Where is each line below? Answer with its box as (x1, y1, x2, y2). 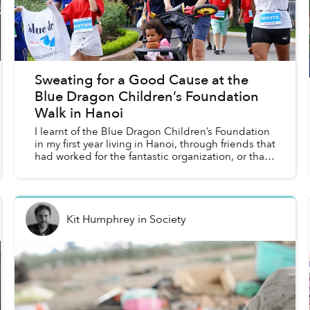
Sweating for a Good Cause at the (34, 71, 248, 90)
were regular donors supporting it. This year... (34, 162, 253, 176)
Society (149, 211, 186, 227)
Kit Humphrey (66, 211, 135, 227)
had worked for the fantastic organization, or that (34, 149, 268, 164)
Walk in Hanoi (34, 104, 123, 123)
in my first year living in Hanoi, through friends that (34, 137, 275, 152)
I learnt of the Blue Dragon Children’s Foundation (34, 125, 270, 139)
